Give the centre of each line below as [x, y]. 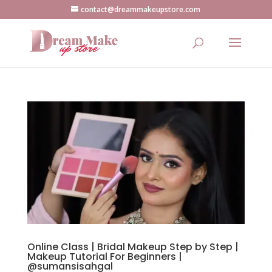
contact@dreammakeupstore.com [141, 9]
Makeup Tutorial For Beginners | [104, 256]
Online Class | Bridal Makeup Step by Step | [133, 246]
